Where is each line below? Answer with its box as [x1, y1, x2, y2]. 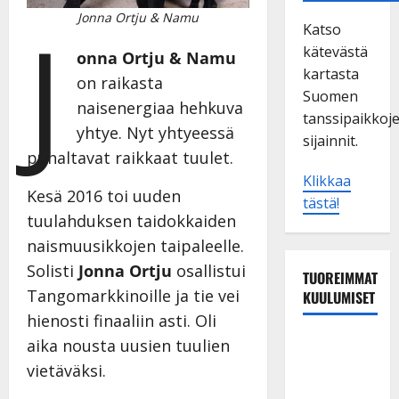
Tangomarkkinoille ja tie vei [27, 285, 240, 307]
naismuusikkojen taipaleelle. [27, 235, 244, 257]
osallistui [172, 260, 246, 282]
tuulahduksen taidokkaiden [27, 210, 236, 232]
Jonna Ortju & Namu [77, 9, 199, 27]
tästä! [302, 192, 339, 213]
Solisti [27, 260, 78, 282]
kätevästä [302, 41, 368, 61]
